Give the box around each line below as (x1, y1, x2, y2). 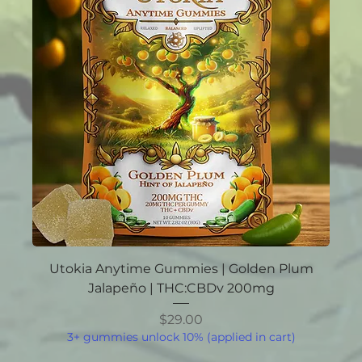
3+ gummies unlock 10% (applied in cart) (66, 329, 296, 344)
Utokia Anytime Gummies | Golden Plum (48, 261, 314, 277)
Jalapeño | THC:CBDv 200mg (87, 280, 275, 297)
